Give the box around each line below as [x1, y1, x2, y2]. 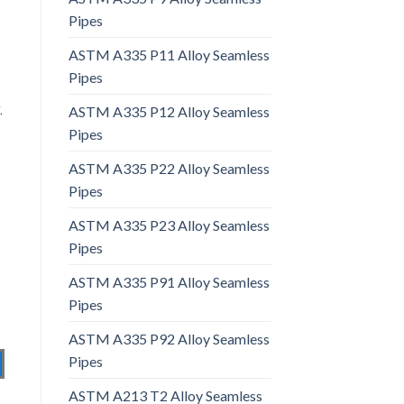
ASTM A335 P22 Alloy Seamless [69, 159, 270, 177]
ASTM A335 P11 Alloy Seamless [69, 45, 270, 63]
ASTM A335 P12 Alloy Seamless [69, 102, 270, 120]
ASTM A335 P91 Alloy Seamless [69, 272, 270, 290]
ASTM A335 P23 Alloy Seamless [69, 216, 270, 234]
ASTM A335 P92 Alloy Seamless [69, 329, 270, 347]
